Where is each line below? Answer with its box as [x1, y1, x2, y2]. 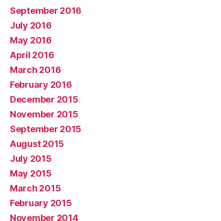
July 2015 [10, 153, 52, 164]
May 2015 [10, 168, 52, 179]
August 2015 [10, 138, 65, 149]
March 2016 [10, 64, 61, 75]
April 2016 [10, 49, 54, 60]
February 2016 [10, 79, 72, 90]
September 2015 [10, 123, 82, 134]
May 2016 [10, 35, 52, 45]
